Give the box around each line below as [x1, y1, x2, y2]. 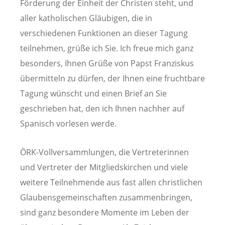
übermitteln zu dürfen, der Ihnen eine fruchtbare [20, 72, 205, 84]
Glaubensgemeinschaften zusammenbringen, [20, 191, 192, 203]
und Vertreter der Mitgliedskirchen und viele [20, 161, 188, 173]
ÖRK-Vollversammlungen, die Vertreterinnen [20, 146, 189, 158]
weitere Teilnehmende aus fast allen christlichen [20, 176, 202, 188]
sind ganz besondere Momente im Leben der [20, 206, 189, 218]
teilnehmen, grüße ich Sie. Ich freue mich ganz [20, 42, 193, 54]
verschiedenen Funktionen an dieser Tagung [20, 27, 188, 39]
